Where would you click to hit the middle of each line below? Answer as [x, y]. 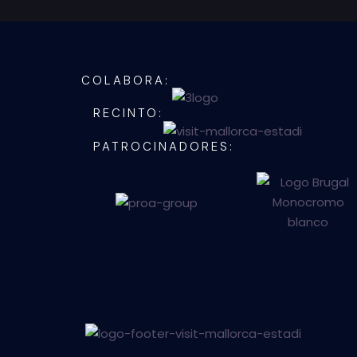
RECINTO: [128, 114]
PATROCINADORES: [164, 146]
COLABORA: [126, 80]
